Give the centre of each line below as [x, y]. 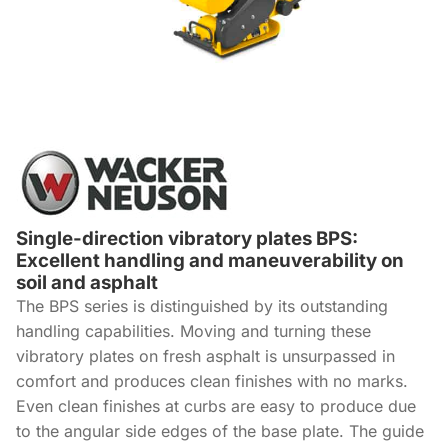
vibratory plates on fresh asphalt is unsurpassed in [205, 355]
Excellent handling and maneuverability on [210, 260]
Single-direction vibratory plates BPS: [187, 238]
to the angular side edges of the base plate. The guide [220, 430]
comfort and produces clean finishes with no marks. [212, 380]
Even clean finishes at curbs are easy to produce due [216, 405]
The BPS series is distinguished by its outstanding [202, 305]
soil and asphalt [87, 282]
